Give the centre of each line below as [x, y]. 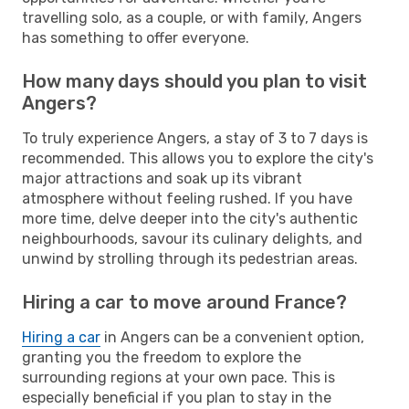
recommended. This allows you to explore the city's [198, 158]
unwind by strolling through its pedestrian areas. [190, 258]
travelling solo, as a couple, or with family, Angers [192, 17]
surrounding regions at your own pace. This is [178, 377]
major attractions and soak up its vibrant [162, 178]
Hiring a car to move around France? [184, 302]
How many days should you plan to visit [194, 81]
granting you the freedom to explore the [162, 357]
